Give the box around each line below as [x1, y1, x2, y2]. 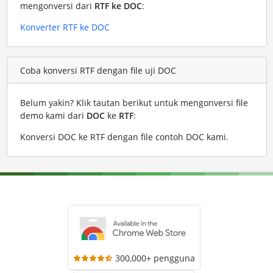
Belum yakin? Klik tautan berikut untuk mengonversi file [19, 97, 248, 109]
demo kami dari [19, 110, 87, 122]
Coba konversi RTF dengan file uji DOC [19, 64, 176, 76]
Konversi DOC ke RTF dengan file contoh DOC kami [19, 131, 226, 143]
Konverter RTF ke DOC [19, 21, 110, 34]
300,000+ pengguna [115, 252, 195, 264]
